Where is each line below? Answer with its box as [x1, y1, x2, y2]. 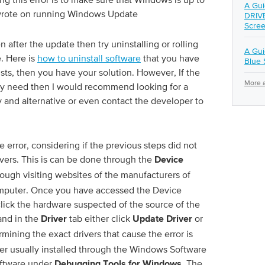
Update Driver [132, 215, 192, 224]
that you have [141, 53, 199, 63]
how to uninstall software [37, 53, 141, 63]
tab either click [67, 213, 132, 224]
